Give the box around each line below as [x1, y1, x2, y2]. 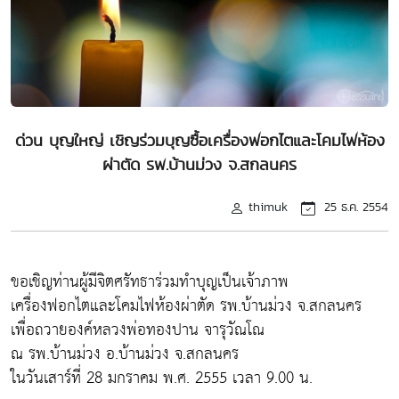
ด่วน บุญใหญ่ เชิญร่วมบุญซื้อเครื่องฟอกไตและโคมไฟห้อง [14, 128, 385, 151]
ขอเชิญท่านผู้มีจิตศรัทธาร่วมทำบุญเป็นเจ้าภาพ [11, 266, 289, 297]
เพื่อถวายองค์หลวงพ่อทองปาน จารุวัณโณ [11, 314, 265, 345]
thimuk [248, 197, 288, 216]
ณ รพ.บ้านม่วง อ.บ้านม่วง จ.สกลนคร [11, 338, 239, 369]
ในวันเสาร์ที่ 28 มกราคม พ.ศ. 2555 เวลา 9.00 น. [11, 362, 313, 393]
